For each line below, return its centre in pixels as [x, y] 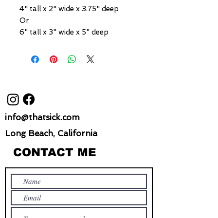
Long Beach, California [51, 134]
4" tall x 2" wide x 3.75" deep [69, 9]
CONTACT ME [55, 153]
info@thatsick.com [42, 118]
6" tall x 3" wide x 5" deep [64, 32]
